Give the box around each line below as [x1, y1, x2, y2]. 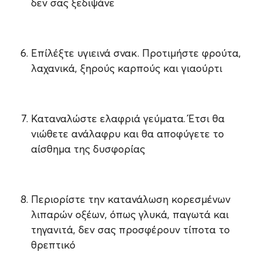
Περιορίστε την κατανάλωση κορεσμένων [30, 193, 230, 206]
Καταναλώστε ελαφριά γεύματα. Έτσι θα [30, 112, 225, 125]
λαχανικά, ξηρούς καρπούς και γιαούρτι [30, 62, 222, 75]
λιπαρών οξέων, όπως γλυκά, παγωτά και [30, 208, 229, 221]
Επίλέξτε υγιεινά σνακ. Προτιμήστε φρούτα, [30, 47, 241, 60]
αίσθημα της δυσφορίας [30, 143, 145, 156]
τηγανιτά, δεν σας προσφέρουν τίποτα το [30, 223, 230, 236]
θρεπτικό [30, 239, 75, 251]
